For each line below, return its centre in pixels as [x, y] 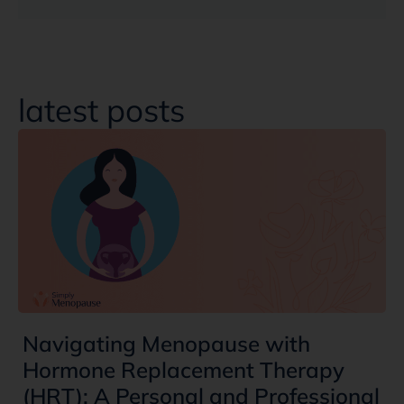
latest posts [101, 110]
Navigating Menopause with [166, 343]
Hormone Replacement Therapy [184, 369]
